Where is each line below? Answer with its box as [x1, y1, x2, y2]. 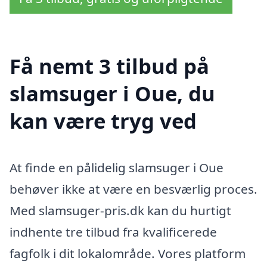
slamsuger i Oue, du [10, 79, 215, 108]
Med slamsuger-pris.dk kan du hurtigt [10, 202, 231, 219]
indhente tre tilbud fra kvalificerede [10, 223, 217, 241]
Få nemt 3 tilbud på [10, 52, 209, 80]
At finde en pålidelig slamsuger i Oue [10, 159, 223, 176]
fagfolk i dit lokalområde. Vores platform [10, 245, 246, 262]
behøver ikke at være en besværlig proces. [10, 181, 257, 198]
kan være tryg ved [10, 107, 197, 135]
